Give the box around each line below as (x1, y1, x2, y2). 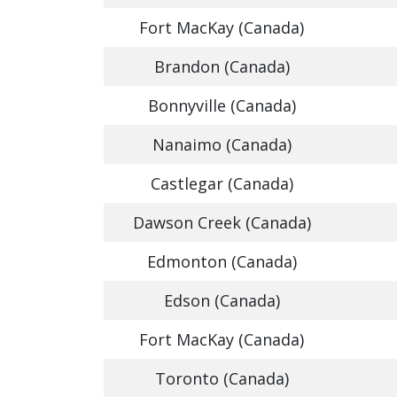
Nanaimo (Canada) (152, 134, 292, 155)
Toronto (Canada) (154, 368, 289, 389)
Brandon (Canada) (153, 56, 290, 77)
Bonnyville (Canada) (147, 95, 296, 116)
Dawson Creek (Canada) (132, 212, 311, 233)
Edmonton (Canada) (146, 251, 297, 272)
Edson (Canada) (163, 290, 280, 311)
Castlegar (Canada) (150, 173, 293, 194)
